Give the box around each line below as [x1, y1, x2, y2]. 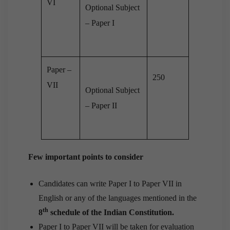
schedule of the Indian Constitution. [48, 208, 174, 217]
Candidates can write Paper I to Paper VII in [39, 179, 182, 188]
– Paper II [85, 101, 117, 110]
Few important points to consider [28, 152, 143, 162]
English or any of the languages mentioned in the [39, 194, 197, 203]
